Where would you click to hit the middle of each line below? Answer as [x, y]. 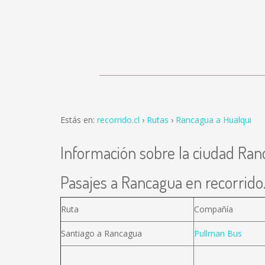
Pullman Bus [218, 233]
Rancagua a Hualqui [214, 120]
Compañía [214, 209]
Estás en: [79, 120]
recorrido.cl [118, 120]
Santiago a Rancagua [101, 233]
